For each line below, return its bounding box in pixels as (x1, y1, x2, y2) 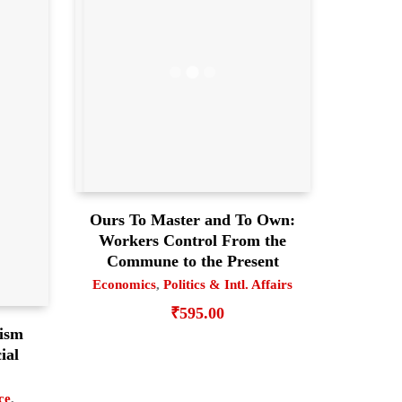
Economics (92, 277, 157, 293)
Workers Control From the (99, 232, 287, 250)
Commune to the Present (106, 252, 279, 271)
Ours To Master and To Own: (90, 211, 296, 230)
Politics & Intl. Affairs (163, 277, 293, 293)
